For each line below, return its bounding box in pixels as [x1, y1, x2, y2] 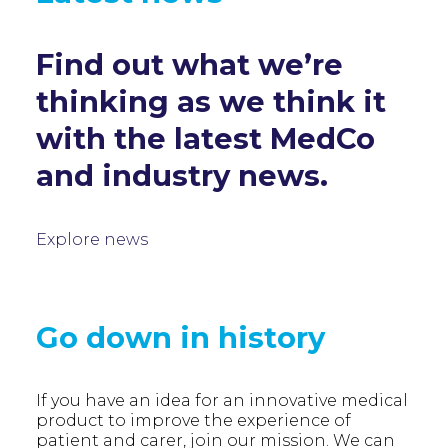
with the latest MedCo [36, 121, 375, 156]
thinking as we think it [36, 84, 386, 119]
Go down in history [36, 320, 325, 355]
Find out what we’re [36, 47, 343, 82]
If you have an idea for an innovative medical [36, 391, 408, 410]
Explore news [36, 230, 148, 249]
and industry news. [36, 158, 328, 193]
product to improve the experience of [36, 411, 351, 430]
